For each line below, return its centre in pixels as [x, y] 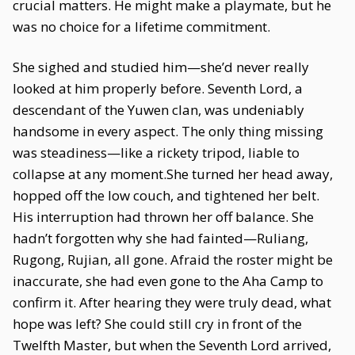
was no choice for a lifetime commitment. [141, 27]
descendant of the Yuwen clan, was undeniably [158, 110]
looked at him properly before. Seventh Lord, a [158, 88]
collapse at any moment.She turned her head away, [173, 174]
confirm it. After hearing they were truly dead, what [172, 302]
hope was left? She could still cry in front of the [157, 324]
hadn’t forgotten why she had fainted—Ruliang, [160, 238]
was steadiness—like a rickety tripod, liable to [156, 153]
